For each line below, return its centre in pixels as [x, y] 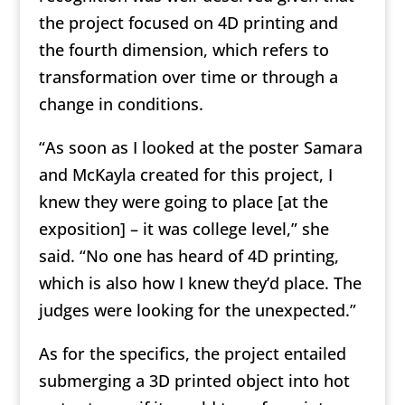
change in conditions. [121, 104]
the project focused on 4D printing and [188, 23]
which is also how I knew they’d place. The [200, 283]
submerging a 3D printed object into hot [194, 381]
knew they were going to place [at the [183, 202]
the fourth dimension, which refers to [184, 50]
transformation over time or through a [188, 77]
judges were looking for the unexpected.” [197, 311]
